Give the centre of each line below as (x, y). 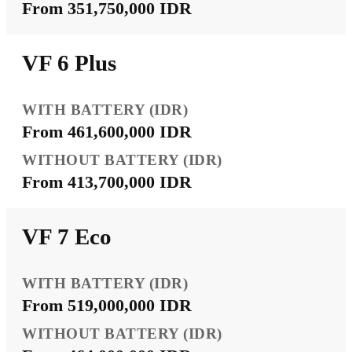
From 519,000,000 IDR (107, 305)
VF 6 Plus (69, 62)
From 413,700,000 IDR (107, 181)
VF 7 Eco (67, 236)
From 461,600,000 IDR (107, 131)
